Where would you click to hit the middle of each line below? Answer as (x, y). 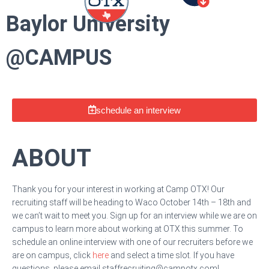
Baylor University (88, 24)
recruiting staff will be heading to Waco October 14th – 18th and (131, 202)
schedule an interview (138, 110)
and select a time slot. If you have (171, 255)
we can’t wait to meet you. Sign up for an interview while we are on (134, 216)
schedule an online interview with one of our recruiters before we (132, 242)
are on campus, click (52, 255)
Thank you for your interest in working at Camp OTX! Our (118, 189)
